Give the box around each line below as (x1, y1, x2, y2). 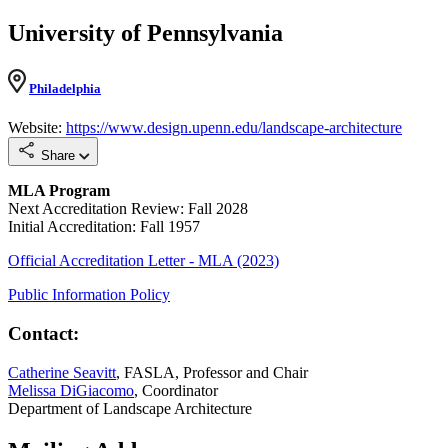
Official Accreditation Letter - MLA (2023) (8, 252, 279, 270)
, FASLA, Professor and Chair (116, 363, 308, 381)
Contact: (8, 322, 79, 344)
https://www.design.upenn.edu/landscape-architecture (66, 119, 402, 137)
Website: (8, 119, 66, 137)
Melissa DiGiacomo (8, 381, 134, 399)
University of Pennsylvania (8, 19, 283, 46)
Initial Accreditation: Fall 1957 (8, 218, 200, 236)
